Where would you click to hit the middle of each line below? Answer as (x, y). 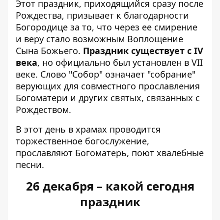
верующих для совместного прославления (108, 86)
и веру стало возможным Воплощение (99, 39)
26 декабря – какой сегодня (110, 186)
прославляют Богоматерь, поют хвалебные (110, 153)
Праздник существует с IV (143, 51)
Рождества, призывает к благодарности (102, 15)
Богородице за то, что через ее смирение (107, 27)
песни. (30, 165)
